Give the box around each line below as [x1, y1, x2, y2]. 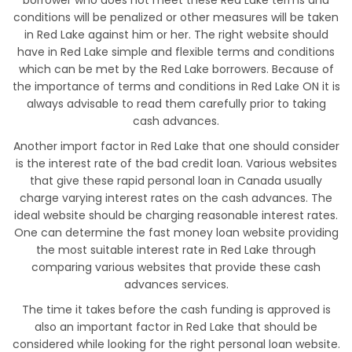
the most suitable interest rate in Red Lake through [36, 242, 316, 258]
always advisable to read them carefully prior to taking [26, 96, 326, 112]
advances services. [123, 277, 229, 293]
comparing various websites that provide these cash [31, 259, 321, 276]
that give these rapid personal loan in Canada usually [30, 173, 322, 189]
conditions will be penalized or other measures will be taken [13, 9, 339, 26]
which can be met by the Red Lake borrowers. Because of [18, 61, 334, 78]
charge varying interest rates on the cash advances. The [20, 190, 332, 207]
